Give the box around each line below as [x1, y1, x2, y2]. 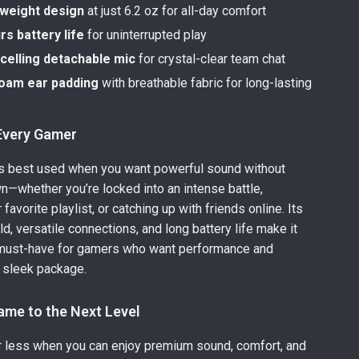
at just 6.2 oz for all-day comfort [84, 3, 267, 18]
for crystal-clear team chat [135, 51, 286, 67]
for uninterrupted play [84, 27, 208, 42]
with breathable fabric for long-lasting [99, 75, 313, 91]
